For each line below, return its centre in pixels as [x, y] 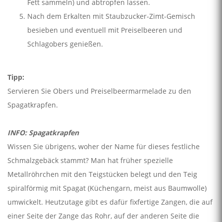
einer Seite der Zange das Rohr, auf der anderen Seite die [103, 216]
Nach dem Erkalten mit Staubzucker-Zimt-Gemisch [111, 16]
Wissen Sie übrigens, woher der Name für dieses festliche [104, 147]
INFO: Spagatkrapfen [43, 133]
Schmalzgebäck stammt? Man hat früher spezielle [90, 161]
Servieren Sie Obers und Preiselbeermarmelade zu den [99, 91]
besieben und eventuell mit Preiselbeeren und [105, 30]
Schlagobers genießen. [65, 44]
